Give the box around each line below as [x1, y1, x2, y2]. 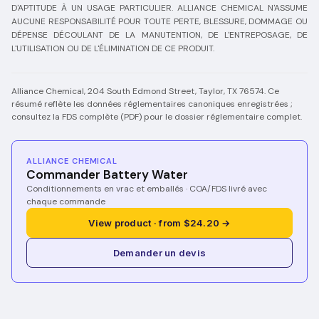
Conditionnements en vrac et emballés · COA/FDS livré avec [26, 183, 267, 194]
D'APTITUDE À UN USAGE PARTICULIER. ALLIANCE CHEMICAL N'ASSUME [11, 2, 308, 14]
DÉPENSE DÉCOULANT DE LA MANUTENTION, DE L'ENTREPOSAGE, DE [11, 29, 308, 41]
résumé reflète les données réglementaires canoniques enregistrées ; [11, 98, 293, 110]
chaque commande [26, 196, 105, 207]
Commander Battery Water [26, 167, 188, 182]
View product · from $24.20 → [88, 217, 231, 229]
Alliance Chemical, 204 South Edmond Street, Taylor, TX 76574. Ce [11, 85, 279, 97]
